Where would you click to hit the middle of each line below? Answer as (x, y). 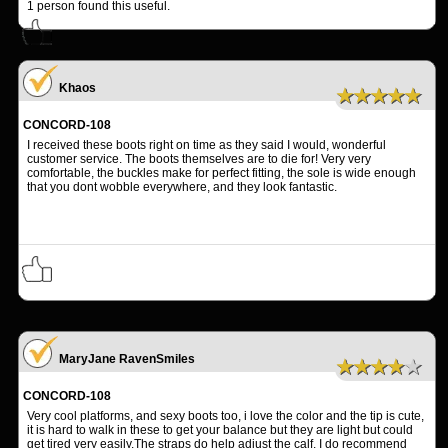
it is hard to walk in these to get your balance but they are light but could (220, 430)
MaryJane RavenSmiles (127, 359)
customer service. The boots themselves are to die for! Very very (199, 159)
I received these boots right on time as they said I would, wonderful (206, 145)
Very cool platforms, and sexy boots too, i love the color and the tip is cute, (225, 416)
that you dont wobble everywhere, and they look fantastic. (182, 187)
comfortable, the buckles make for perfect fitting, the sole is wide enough (221, 173)
